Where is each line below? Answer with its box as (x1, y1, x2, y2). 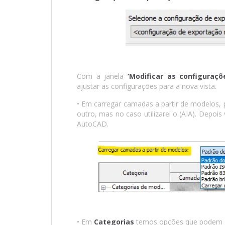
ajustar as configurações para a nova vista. (77, 81, 216, 91)
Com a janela (77, 71, 128, 81)
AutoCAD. (77, 119, 108, 129)
